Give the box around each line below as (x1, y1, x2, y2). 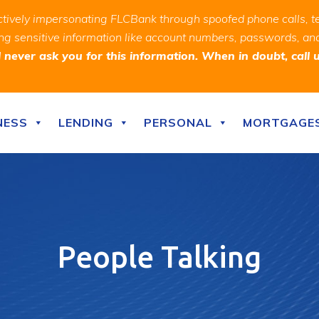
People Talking (58, 240, 261, 273)
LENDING (58, 115, 113, 130)
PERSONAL (144, 115, 212, 130)
